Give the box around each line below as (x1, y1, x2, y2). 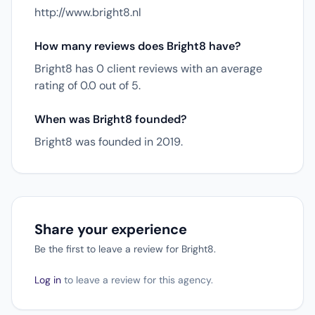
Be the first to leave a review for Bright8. (34, 243, 216, 255)
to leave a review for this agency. (61, 274, 213, 286)
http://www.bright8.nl (34, 5, 141, 20)
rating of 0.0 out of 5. (34, 78, 141, 93)
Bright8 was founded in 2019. (34, 134, 183, 149)
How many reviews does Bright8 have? (34, 39, 241, 53)
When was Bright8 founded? (34, 112, 187, 127)
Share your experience (34, 220, 187, 238)
